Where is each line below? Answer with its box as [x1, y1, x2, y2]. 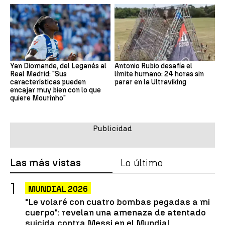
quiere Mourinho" [10, 93, 66, 102]
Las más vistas [10, 156, 81, 169]
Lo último [121, 156, 163, 169]
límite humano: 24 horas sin [115, 69, 204, 78]
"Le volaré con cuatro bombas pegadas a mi [25, 196, 210, 207]
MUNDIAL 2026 [28, 184, 88, 194]
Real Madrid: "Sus [10, 69, 67, 78]
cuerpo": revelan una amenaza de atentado [25, 206, 206, 217]
